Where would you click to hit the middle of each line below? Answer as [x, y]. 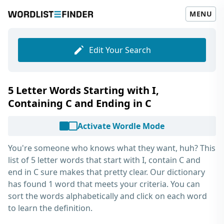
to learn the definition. [50, 208]
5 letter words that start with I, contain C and [116, 160]
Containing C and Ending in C [80, 103]
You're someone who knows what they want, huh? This [112, 148]
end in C [23, 172]
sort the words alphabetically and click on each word [107, 196]
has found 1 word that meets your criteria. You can [104, 184]
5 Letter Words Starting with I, [83, 90]
